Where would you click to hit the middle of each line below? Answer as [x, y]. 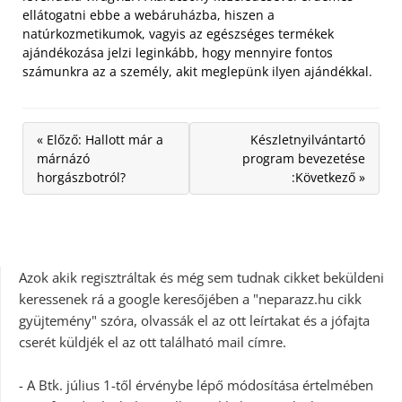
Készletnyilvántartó [308, 140]
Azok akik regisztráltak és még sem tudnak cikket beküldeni [201, 278]
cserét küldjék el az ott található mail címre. [153, 342]
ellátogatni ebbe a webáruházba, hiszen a [149, 15]
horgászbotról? [81, 178]
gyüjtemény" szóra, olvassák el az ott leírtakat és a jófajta [194, 321]
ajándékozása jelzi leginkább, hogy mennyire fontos [178, 53]
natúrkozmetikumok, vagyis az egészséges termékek [178, 34]
